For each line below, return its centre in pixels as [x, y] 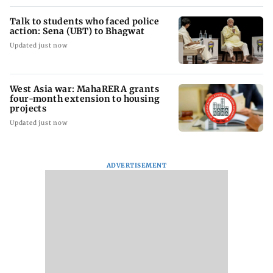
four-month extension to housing [85, 98]
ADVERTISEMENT [136, 165]
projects [28, 108]
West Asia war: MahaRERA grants [84, 89]
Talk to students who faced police [85, 21]
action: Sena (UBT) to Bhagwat [77, 31]
